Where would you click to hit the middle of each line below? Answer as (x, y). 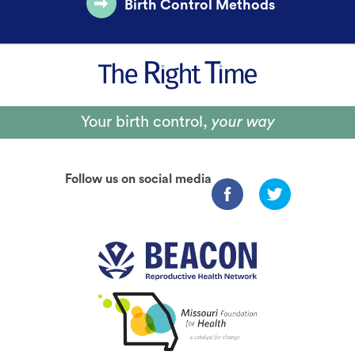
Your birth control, (144, 122)
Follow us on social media (138, 179)
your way (241, 122)
